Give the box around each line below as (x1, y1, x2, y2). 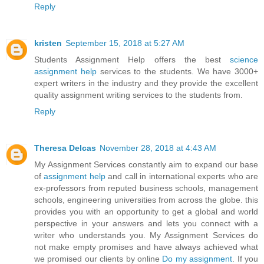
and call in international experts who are (105, 171, 259, 181)
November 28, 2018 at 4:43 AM (100, 143, 216, 153)
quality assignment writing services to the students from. (34, 90, 243, 100)
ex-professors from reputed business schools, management (34, 183, 258, 193)
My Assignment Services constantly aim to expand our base (34, 160, 258, 170)
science (230, 55, 258, 65)
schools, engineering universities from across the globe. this (34, 195, 258, 205)
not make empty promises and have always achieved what (34, 242, 258, 252)
